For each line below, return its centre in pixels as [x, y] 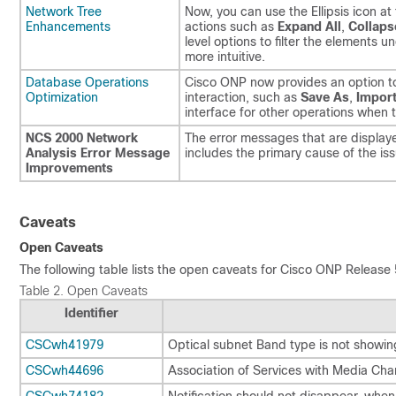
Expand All [309, 27]
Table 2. [43, 290]
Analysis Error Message [98, 153]
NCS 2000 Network [82, 138]
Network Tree [64, 11]
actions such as [231, 27]
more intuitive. [225, 57]
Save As [325, 97]
